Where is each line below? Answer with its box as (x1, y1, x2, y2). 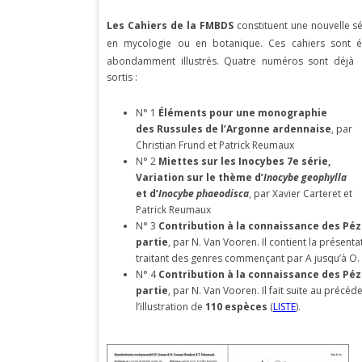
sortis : (107, 70, 137, 84)
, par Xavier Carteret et (249, 187, 352, 200)
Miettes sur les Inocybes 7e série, (158, 154, 330, 168)
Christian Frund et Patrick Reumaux (136, 138, 294, 152)
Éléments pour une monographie (158, 106, 327, 120)
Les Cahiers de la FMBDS (107, 19, 234, 32)
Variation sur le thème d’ (136, 170, 263, 184)
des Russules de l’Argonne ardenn (136, 122, 309, 136)
